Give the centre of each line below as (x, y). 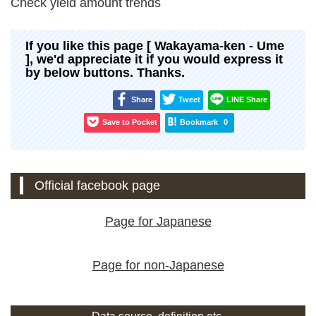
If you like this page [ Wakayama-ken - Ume (155, 45)
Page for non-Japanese (158, 265)
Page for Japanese (158, 221)
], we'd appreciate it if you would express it (154, 59)
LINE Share (247, 100)
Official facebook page (98, 185)
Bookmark (199, 122)
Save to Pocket (130, 122)
